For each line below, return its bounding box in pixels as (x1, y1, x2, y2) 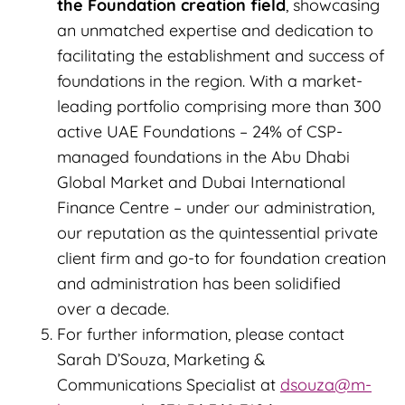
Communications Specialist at (57, 374, 280, 396)
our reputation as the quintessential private (57, 222, 378, 244)
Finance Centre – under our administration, (57, 197, 374, 219)
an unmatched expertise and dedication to (57, 20, 373, 42)
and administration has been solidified (57, 273, 341, 295)
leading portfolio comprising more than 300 (57, 96, 381, 118)
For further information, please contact (57, 324, 344, 345)
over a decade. (57, 298, 169, 320)
